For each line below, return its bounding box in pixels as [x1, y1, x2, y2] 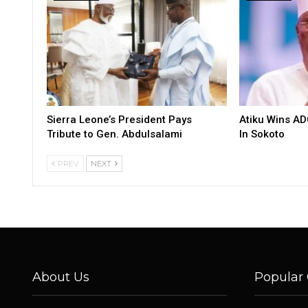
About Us [32, 269, 89, 285]
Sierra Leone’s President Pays [47, 113, 192, 126]
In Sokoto [239, 127, 285, 140]
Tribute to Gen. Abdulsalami [47, 127, 182, 140]
